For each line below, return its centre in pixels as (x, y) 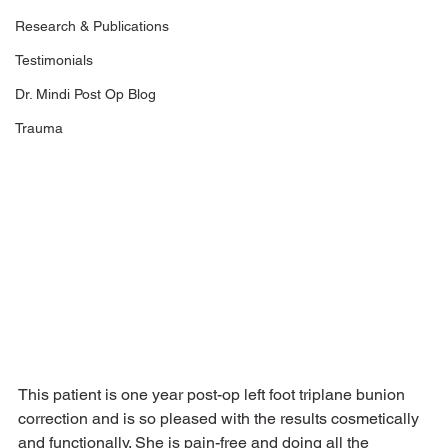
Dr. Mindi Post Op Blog (85, 93)
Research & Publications (92, 25)
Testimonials (54, 59)
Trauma (39, 127)
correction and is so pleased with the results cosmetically (220, 419)
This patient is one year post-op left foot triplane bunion (213, 395)
